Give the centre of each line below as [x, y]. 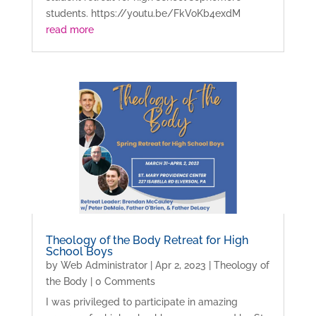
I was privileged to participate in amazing [141, 302]
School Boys [79, 252]
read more [69, 30]
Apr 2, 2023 [180, 266]
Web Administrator [104, 266]
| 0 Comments [121, 282]
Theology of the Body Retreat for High [147, 241]
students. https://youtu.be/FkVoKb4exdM [143, 14]
